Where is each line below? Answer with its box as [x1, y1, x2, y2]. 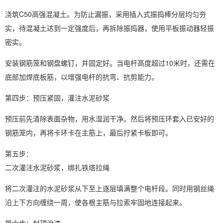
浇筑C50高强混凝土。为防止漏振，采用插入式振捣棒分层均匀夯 [5, 9, 206, 19]
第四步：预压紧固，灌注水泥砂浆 [5, 93, 110, 103]
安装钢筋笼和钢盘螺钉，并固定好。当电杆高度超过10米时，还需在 [5, 58, 215, 68]
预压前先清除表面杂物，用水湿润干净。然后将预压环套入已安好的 [5, 113, 214, 123]
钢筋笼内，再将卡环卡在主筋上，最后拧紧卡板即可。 [5, 127, 172, 137]
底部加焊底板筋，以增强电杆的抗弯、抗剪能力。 [5, 72, 158, 82]
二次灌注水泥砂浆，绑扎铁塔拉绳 [5, 162, 110, 172]
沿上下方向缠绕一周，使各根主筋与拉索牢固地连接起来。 [5, 197, 186, 207]
